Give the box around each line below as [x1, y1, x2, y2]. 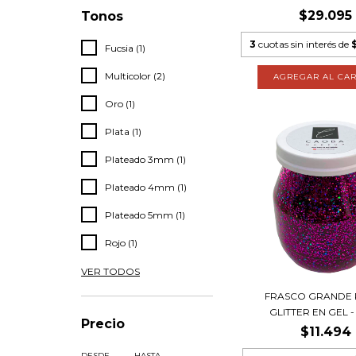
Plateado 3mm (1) [105, 153, 186, 165]
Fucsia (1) [105, 41, 145, 54]
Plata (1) [105, 125, 141, 137]
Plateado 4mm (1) [105, 180, 187, 193]
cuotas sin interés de [258, 38, 352, 51]
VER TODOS [81, 265, 140, 277]
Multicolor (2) [105, 69, 165, 82]
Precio [81, 315, 125, 331]
